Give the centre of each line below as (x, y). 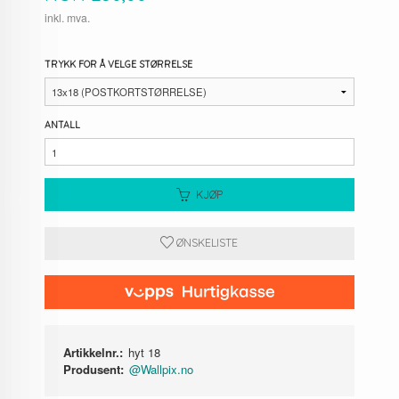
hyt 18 (145, 352)
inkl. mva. (68, 18)
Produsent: (94, 369)
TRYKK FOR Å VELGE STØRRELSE (119, 65)
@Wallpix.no (162, 369)
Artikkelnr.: (94, 352)
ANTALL (63, 124)
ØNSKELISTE (206, 243)
